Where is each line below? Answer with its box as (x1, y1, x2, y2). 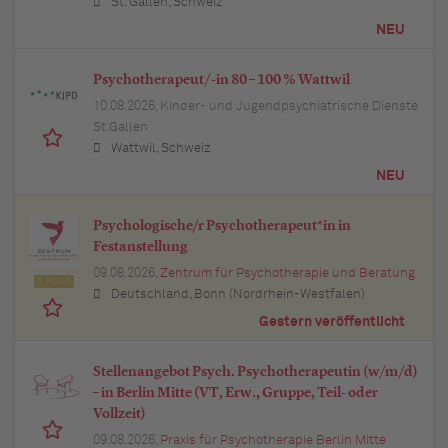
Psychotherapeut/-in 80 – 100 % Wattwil (93, 72, 350, 87)
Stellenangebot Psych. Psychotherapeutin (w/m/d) (93, 364, 418, 379)
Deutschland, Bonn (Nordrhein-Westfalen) (111, 287, 365, 301)
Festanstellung (93, 239, 188, 254)
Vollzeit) (93, 406, 146, 421)
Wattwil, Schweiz (111, 141, 210, 155)
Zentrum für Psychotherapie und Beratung (160, 266, 415, 280)
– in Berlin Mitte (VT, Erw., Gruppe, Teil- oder (93, 385, 378, 400)
